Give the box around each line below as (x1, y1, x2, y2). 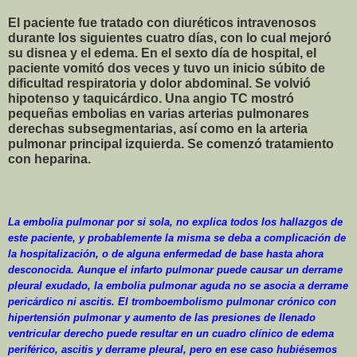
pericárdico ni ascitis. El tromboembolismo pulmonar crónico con (8, 296, 336, 308)
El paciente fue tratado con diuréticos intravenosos (8, 16, 316, 30)
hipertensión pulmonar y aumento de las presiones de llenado (8, 312, 316, 324)
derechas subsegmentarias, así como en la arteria (8, 122, 308, 136)
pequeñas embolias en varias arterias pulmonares (8, 107, 309, 121)
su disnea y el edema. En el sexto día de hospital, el (8, 46, 316, 61)
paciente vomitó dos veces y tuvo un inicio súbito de (8, 61, 325, 76)
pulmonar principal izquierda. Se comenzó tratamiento (8, 137, 334, 151)
